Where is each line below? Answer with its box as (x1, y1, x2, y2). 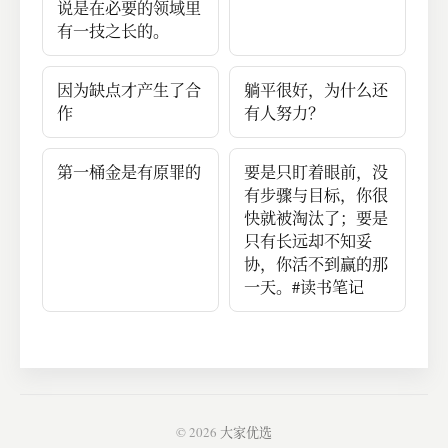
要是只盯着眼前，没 (244, 161, 388, 184)
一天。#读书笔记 (244, 276, 364, 299)
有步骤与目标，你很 (244, 184, 388, 207)
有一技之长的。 (57, 20, 170, 43)
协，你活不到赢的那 (244, 253, 388, 276)
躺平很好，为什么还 (244, 79, 388, 102)
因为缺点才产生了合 (57, 79, 202, 102)
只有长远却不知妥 (244, 230, 372, 253)
